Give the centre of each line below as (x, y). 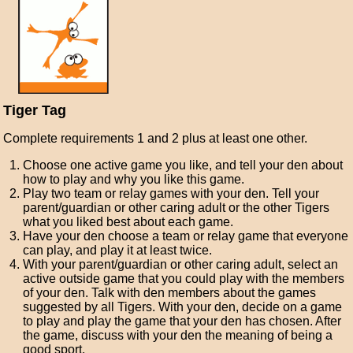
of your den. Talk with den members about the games (170, 293)
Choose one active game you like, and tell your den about (183, 165)
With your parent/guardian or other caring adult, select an (181, 264)
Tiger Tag (35, 110)
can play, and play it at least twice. (118, 250)
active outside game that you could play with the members (184, 279)
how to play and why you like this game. (134, 179)
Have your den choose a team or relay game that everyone (186, 236)
